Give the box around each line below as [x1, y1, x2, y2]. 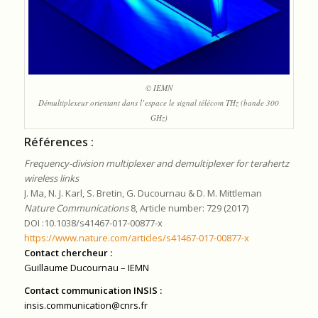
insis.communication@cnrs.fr [23, 299, 148, 312]
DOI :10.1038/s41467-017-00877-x [23, 216, 163, 230]
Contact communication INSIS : [23, 284, 162, 297]
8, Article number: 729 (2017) [128, 202, 248, 215]
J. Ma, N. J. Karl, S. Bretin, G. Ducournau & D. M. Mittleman [23, 187, 262, 200]
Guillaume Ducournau [23, 261, 119, 275]
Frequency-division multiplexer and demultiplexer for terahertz [23, 157, 289, 170]
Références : [23, 134, 94, 150]
